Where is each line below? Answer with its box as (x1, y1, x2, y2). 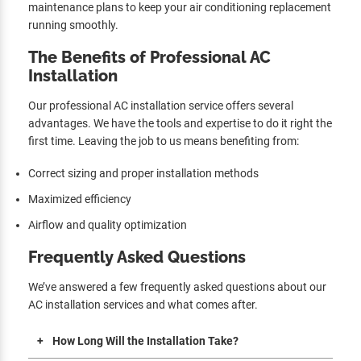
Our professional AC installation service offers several (28, 98, 293, 112)
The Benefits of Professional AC (28, 47, 271, 67)
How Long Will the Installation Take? (52, 334, 239, 347)
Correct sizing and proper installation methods (28, 166, 259, 180)
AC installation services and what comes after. (28, 297, 258, 311)
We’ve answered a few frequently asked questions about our (28, 280, 326, 293)
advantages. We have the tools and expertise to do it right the (28, 116, 332, 130)
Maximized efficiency (28, 192, 131, 205)
